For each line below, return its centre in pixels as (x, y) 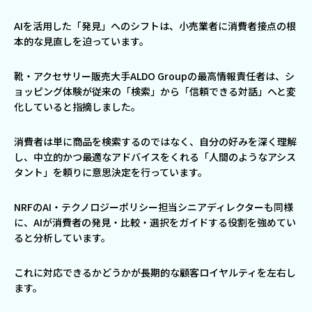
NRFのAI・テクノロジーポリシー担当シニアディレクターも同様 (154, 207)
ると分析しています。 (62, 238)
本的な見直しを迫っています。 (81, 41)
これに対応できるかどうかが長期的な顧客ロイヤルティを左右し (155, 273)
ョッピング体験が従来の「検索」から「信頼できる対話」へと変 (155, 92)
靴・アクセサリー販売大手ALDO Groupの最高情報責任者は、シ (154, 76)
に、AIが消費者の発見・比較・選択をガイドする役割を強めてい (155, 223)
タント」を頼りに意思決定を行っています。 (111, 172)
